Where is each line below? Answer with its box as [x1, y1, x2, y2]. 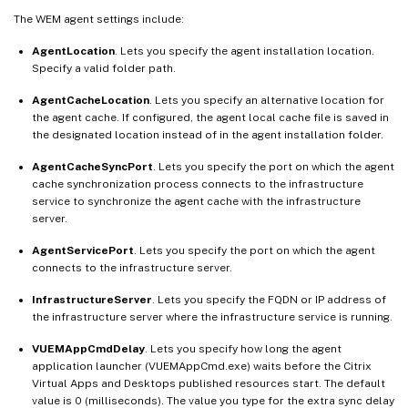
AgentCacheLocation [32, 93, 149, 107]
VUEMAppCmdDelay [32, 342, 145, 355]
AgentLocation [32, 44, 115, 57]
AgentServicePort [32, 243, 134, 257]
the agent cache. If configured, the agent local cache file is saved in [32, 110, 389, 124]
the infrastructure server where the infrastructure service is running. [32, 310, 393, 323]
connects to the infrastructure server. [32, 260, 232, 274]
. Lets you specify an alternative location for [149, 93, 384, 107]
